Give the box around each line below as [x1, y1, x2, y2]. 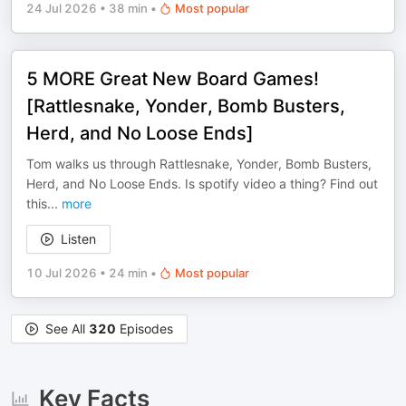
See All [45, 321, 89, 336]
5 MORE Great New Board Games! [26, 68, 319, 90]
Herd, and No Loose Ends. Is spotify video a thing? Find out [26, 176, 378, 191]
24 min [109, 266, 148, 280]
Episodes [116, 321, 173, 336]
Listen [61, 231, 96, 246]
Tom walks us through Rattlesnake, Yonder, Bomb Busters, [26, 156, 372, 171]
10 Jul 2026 [26, 266, 97, 280]
